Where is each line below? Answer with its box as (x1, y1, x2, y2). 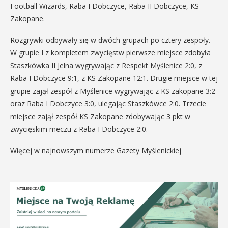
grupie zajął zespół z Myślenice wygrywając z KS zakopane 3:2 (10, 86, 215, 96)
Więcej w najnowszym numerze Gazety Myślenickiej (10, 146, 181, 155)
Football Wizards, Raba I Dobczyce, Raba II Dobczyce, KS (10, 1, 199, 11)
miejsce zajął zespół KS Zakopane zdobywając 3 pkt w (10, 111, 190, 121)
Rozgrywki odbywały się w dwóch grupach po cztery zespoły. (10, 35, 210, 45)
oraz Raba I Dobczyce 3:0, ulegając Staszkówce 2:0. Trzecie (10, 99, 206, 108)
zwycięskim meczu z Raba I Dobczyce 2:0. (10, 124, 148, 134)
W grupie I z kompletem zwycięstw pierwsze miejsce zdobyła (10, 48, 211, 58)
